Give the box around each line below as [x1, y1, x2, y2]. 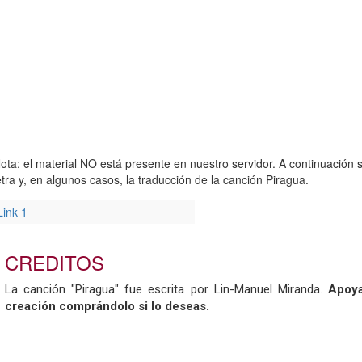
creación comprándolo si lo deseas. [5, 299, 209, 314]
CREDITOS [5, 248, 104, 276]
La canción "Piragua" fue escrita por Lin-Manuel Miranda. [5, 282, 328, 297]
